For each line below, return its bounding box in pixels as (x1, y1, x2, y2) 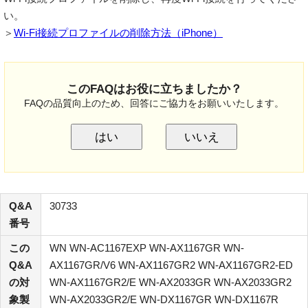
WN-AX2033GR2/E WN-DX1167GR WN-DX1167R (49, 294, 278, 306)
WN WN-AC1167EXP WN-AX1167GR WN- (49, 242, 244, 254)
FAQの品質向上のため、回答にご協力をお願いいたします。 (24, 98, 284, 109)
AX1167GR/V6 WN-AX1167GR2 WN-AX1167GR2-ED (49, 259, 293, 272)
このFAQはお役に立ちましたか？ (66, 81, 242, 96)
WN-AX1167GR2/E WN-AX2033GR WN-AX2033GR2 (49, 276, 291, 289)
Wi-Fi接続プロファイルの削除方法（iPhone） (14, 26, 223, 38)
